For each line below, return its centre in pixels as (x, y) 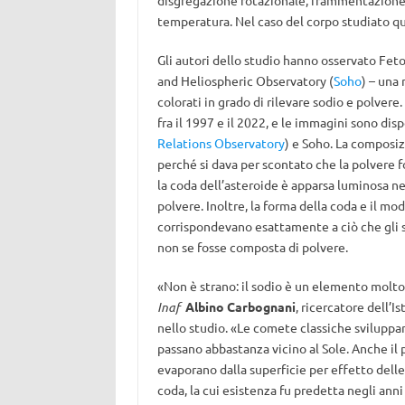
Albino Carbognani (240, 306)
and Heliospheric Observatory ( (245, 80)
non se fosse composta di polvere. (252, 247)
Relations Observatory (221, 143)
